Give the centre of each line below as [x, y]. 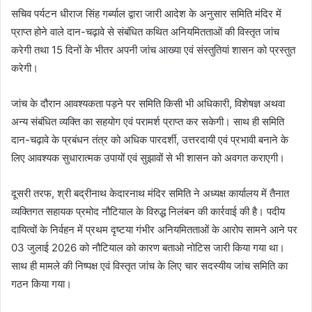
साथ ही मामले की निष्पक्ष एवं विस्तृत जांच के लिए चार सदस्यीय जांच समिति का [149, 266]
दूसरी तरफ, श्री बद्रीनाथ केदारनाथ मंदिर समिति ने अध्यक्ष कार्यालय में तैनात [150, 193]
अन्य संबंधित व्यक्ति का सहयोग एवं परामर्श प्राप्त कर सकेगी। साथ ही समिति [148, 122]
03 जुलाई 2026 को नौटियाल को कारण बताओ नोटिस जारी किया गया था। [148, 248]
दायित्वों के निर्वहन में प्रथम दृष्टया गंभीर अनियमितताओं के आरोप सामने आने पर [154, 229]
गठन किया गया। [41, 284]
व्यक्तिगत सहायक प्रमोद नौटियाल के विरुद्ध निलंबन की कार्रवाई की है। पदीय [148, 211]
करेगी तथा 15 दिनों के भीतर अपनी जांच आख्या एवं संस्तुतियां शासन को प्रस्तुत [153, 50]
